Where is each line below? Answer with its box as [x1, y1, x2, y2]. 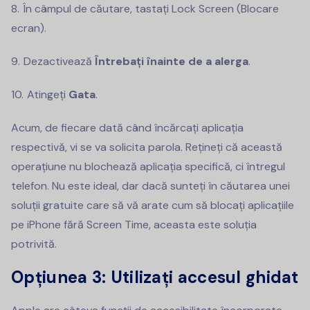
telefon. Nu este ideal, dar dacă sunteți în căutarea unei [11, 178, 290, 193]
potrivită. [11, 236, 57, 251]
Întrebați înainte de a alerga [95, 53, 248, 69]
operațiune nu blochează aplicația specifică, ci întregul [11, 158, 285, 174]
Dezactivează [24, 53, 95, 69]
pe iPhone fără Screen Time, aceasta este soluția [11, 217, 257, 232]
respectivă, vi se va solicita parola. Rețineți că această [11, 139, 282, 154]
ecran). [11, 20, 46, 35]
